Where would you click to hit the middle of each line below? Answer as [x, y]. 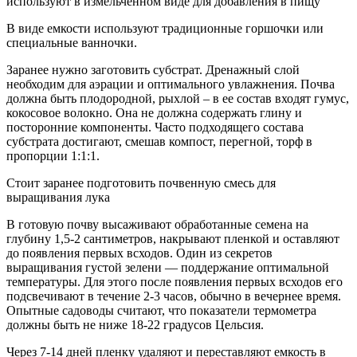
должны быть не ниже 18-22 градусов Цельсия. [135, 325]
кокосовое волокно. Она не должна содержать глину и [154, 113]
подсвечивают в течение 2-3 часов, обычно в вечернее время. [174, 296]
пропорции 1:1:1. [53, 156]
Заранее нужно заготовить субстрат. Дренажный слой [153, 70]
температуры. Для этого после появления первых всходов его [175, 282]
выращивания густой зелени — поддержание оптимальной [168, 267]
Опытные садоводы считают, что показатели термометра [161, 310]
